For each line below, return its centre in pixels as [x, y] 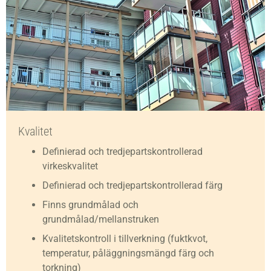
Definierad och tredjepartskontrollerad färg [132, 185]
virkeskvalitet [70, 166]
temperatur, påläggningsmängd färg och [128, 253]
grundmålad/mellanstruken [101, 219]
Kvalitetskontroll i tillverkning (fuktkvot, [125, 239]
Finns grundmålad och [90, 205]
